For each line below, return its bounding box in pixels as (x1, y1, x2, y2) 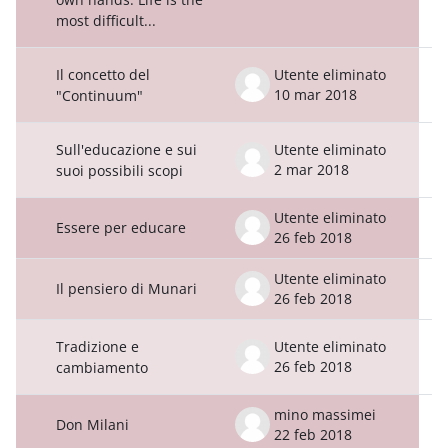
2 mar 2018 (274, 159, 349, 179)
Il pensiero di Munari (56, 278, 197, 298)
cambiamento (56, 357, 148, 377)
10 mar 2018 (274, 84, 357, 104)
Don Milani (56, 414, 129, 434)
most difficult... (56, 10, 156, 30)
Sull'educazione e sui (56, 139, 197, 159)
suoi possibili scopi (56, 160, 183, 180)
